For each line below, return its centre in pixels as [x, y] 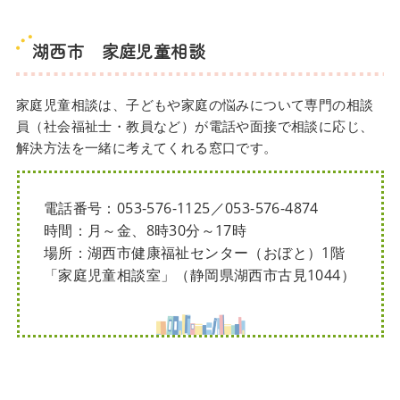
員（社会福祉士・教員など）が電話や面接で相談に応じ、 [195, 126]
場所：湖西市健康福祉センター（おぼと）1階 [194, 253]
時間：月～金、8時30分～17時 [145, 231]
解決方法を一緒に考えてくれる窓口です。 [146, 148]
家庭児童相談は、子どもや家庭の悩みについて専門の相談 [195, 105]
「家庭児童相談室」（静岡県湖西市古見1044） [199, 275]
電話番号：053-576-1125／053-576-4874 [181, 208]
